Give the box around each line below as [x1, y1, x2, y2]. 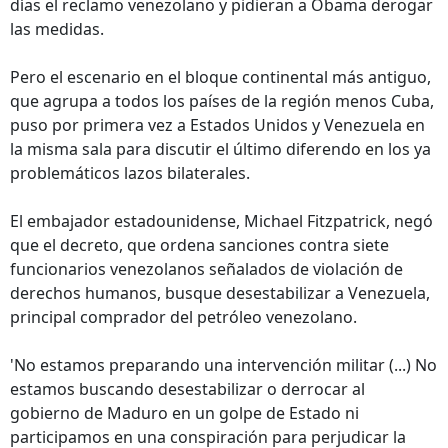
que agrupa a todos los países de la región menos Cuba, [10, 90, 434, 112]
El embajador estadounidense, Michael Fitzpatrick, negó [10, 210, 433, 232]
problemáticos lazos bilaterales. [10, 162, 250, 184]
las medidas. [10, 18, 104, 40]
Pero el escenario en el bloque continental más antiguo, [10, 66, 431, 88]
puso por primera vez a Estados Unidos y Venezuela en [10, 114, 425, 136]
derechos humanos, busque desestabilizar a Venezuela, [10, 282, 430, 304]
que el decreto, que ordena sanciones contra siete [10, 234, 389, 256]
